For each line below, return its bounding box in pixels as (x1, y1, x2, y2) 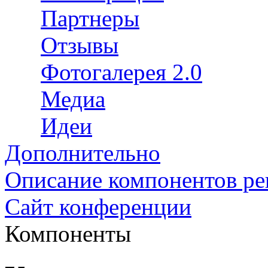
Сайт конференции (5, 194, 191, 220)
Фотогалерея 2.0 (41, 59, 202, 85)
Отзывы (41, 32, 118, 58)
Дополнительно (5, 140, 160, 166)
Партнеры (41, 5, 139, 31)
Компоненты (5, 221, 131, 246)
